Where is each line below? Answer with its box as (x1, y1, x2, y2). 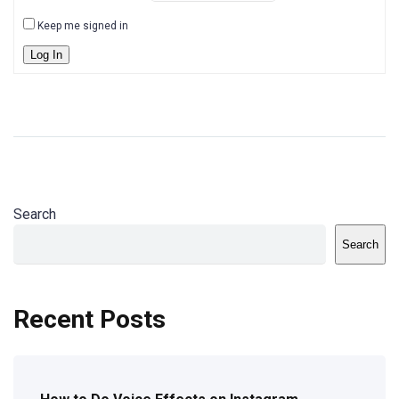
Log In (30, 48, 62, 61)
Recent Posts (13, 305, 166, 334)
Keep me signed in (37, 20, 128, 32)
